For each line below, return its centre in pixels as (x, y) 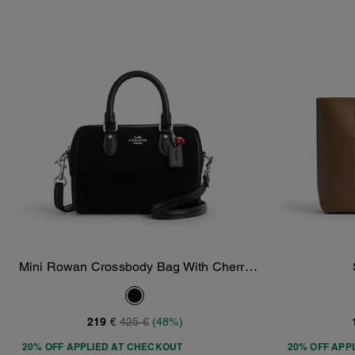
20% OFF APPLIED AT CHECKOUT (103, 347)
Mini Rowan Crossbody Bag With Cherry (135, 267)
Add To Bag (143, 275)
